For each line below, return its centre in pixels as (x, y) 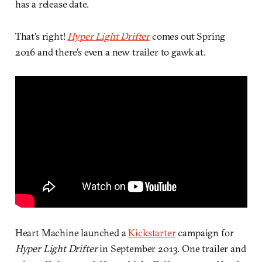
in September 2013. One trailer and (172, 248)
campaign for (205, 232)
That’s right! (41, 36)
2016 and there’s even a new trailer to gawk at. (110, 52)
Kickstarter (152, 232)
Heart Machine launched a (72, 232)
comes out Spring (188, 36)
